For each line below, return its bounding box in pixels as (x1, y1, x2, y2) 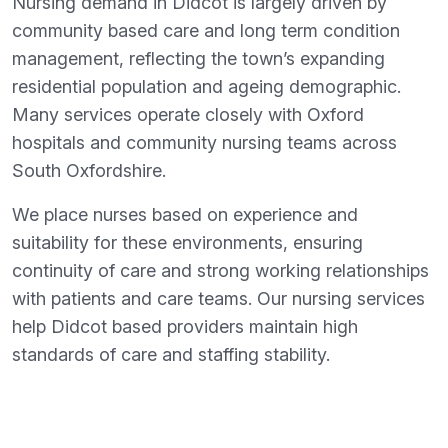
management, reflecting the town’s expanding (12, 48, 385, 70)
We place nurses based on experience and (12, 204, 358, 226)
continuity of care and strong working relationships (12, 260, 429, 282)
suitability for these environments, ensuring (12, 232, 363, 254)
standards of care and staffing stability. (12, 344, 330, 366)
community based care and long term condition (12, 20, 400, 42)
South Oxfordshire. (12, 160, 166, 182)
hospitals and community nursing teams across (12, 132, 397, 154)
